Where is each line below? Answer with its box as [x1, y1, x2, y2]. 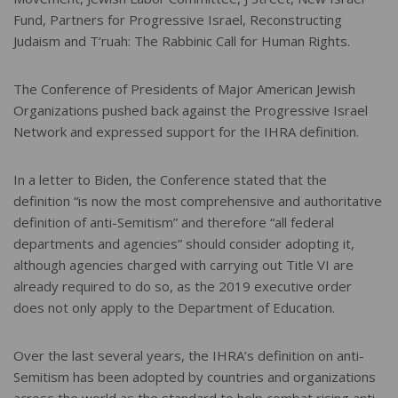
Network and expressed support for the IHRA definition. [13, 123, 359, 141]
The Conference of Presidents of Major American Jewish [13, 80, 355, 99]
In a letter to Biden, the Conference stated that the [13, 171, 327, 189]
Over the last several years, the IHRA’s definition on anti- [13, 346, 364, 365]
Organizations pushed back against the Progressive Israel [13, 101, 368, 120]
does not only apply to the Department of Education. [13, 298, 335, 317]
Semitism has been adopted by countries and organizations [13, 368, 376, 386]
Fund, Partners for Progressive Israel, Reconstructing [13, 11, 342, 29]
